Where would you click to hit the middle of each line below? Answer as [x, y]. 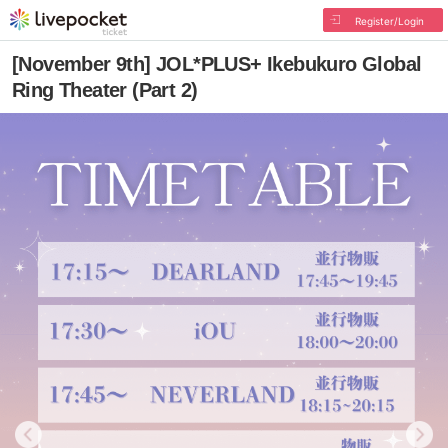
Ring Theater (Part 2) [105, 90]
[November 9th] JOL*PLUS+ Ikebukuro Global [217, 64]
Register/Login [389, 21]
